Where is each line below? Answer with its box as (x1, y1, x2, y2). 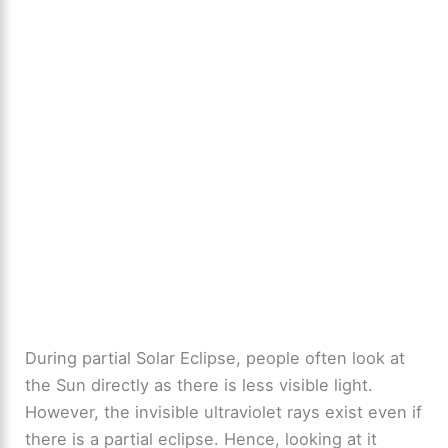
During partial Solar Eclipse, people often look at (25, 347, 406, 368)
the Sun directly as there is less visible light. (25, 374, 374, 395)
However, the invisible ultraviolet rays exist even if (25, 401, 423, 422)
